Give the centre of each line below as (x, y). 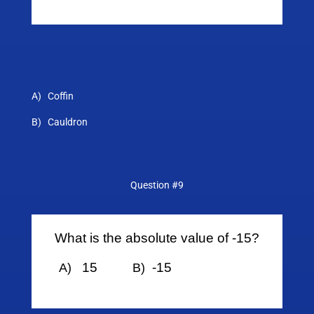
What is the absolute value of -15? (157, 238)
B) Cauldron (59, 122)
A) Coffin (52, 96)
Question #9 (157, 185)
